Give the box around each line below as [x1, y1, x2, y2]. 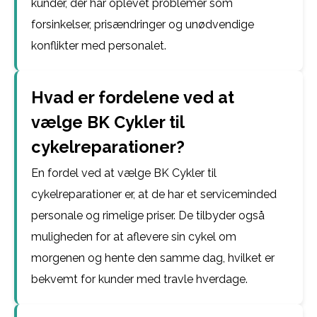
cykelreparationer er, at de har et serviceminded [31, 188, 277, 201]
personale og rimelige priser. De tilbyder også [31, 209, 265, 222]
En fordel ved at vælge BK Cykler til [31, 166, 217, 180]
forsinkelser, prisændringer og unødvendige [31, 18, 254, 31]
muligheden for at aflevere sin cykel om [31, 230, 236, 243]
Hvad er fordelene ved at [31, 88, 234, 107]
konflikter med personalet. [31, 39, 166, 52]
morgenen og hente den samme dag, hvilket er [31, 251, 275, 265]
